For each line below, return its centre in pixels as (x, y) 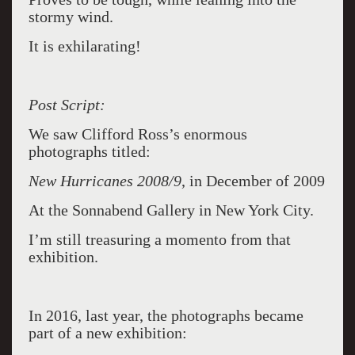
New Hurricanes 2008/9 (105, 181)
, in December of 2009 (253, 181)
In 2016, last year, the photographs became (166, 315)
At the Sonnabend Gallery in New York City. (171, 210)
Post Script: (67, 105)
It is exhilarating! (84, 46)
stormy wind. (71, 17)
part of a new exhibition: (107, 333)
